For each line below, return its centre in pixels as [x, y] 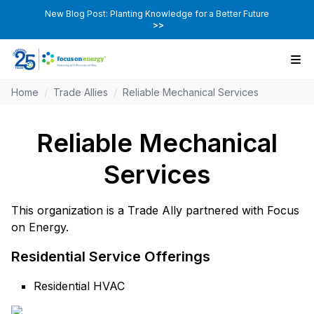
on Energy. [40, 227]
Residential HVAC [79, 286]
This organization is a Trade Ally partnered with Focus [155, 211]
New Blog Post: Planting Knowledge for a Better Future [157, 14]
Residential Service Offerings [111, 257]
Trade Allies [81, 93]
